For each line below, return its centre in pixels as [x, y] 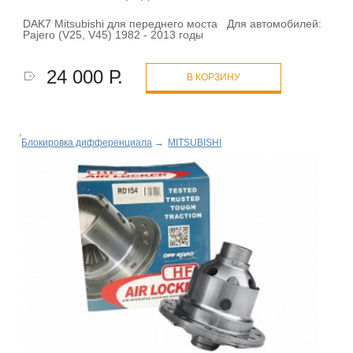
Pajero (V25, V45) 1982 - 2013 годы [113, 35]
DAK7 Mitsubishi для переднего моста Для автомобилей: [174, 24]
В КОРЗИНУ [214, 78]
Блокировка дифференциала [87, 143]
